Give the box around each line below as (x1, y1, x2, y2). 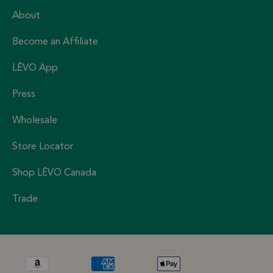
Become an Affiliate (12, 37, 98, 48)
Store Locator (12, 142, 73, 152)
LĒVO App (12, 63, 58, 74)
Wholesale (12, 116, 57, 126)
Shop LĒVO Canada (12, 168, 96, 179)
